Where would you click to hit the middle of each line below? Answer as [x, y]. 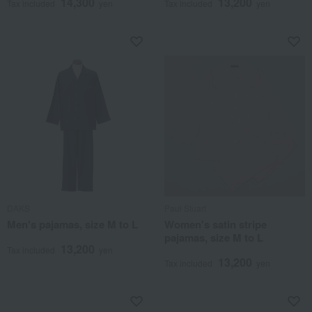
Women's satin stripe [216, 224]
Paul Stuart [185, 208]
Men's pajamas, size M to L [72, 224]
